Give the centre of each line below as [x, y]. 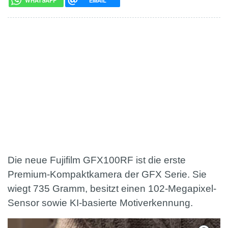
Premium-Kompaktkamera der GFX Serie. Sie [107, 174]
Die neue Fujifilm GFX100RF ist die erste [97, 160]
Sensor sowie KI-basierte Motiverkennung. [100, 203]
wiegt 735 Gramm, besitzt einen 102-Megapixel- [112, 188]
